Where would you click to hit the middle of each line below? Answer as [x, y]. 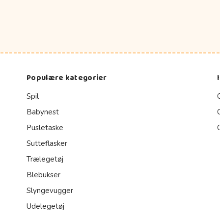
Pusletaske [45, 127]
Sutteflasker [47, 143]
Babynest [43, 112]
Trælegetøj [45, 159]
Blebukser [43, 175]
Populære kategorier [67, 78]
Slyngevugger [50, 190]
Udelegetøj [45, 206]
